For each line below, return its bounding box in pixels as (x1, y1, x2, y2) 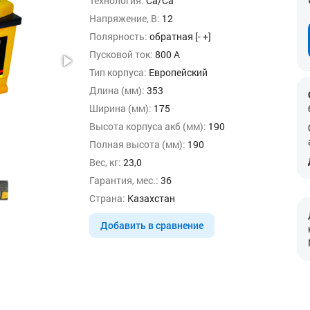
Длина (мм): (89, 84, 145, 97)
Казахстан (125, 192, 175, 205)
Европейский (147, 66, 208, 79)
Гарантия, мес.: (89, 174, 158, 187)
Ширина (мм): (89, 102, 152, 115)
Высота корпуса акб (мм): (89, 120, 206, 133)
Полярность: (89, 30, 147, 43)
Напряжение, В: (89, 12, 160, 25)
